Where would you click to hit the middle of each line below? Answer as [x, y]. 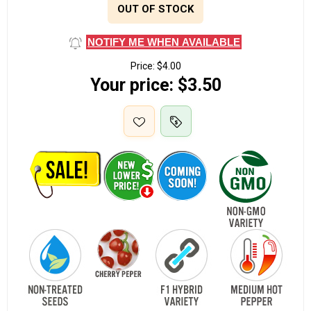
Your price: [132, 85]
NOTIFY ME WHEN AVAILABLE [164, 42]
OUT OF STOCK [155, 9]
